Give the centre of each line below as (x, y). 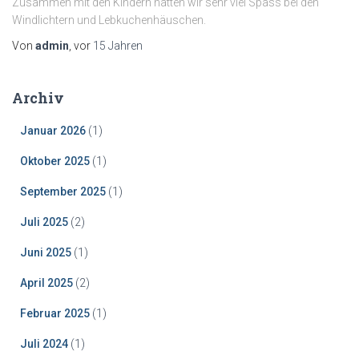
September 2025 (63, 192)
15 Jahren (118, 46)
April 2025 (46, 283)
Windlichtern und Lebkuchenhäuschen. (109, 20)
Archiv (38, 98)
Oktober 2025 (55, 161)
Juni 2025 (46, 252)
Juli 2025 (44, 222)
